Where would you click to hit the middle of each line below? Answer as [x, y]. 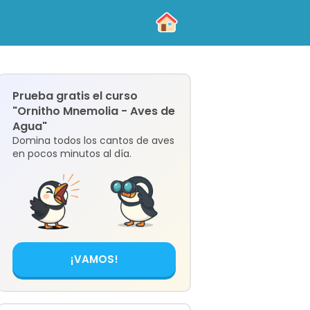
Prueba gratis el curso [75, 96]
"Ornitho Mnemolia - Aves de [94, 111]
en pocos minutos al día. [72, 154]
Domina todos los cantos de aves [93, 140]
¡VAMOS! [94, 259]
